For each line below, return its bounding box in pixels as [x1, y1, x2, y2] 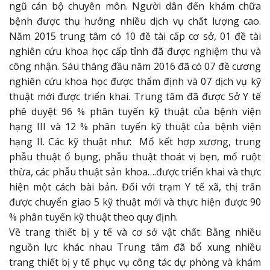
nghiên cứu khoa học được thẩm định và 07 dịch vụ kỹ [9, 74, 261, 88]
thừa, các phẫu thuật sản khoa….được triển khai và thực [9, 165, 261, 178]
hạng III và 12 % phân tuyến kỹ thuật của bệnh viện [9, 119, 261, 133]
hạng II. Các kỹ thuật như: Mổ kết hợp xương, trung [9, 134, 261, 148]
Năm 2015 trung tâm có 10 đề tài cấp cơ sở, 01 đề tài [9, 29, 261, 43]
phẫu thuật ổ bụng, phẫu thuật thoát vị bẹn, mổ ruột [9, 149, 261, 163]
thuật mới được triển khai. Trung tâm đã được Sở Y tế [9, 89, 261, 103]
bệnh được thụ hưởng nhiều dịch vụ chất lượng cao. [9, 14, 261, 28]
